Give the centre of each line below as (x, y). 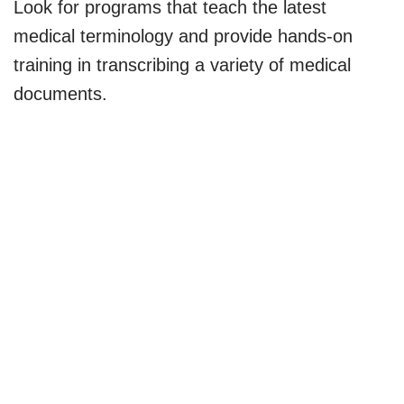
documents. (60, 93)
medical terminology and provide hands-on (183, 36)
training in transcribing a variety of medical (182, 64)
